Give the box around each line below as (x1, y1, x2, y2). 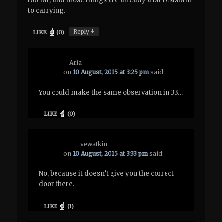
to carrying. (28, 6, 66, 15)
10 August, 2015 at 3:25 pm (73, 68, 149, 76)
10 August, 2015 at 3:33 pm (73, 150, 148, 158)
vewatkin (80, 140, 108, 148)
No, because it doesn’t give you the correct (39, 169, 174, 178)
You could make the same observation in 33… (39, 88, 183, 97)
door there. (39, 180, 75, 189)
